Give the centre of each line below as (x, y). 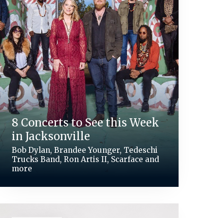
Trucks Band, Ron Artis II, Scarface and (85, 159)
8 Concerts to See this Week (85, 122)
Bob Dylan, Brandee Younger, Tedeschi (84, 150)
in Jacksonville (51, 136)
